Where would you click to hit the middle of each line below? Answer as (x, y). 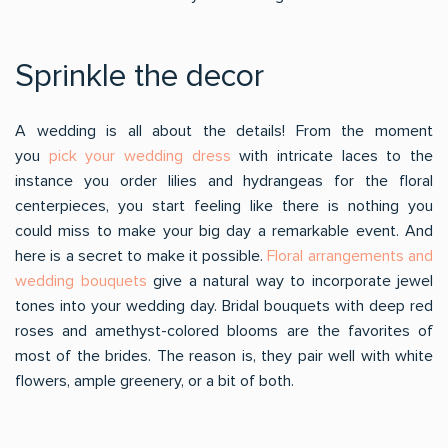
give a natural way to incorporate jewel (289, 281)
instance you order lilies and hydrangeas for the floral (224, 181)
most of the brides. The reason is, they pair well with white (224, 356)
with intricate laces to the (332, 156)
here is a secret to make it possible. (141, 256)
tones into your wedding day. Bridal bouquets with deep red (224, 306)
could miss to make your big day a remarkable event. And (224, 231)
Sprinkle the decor (139, 76)
